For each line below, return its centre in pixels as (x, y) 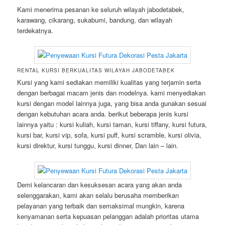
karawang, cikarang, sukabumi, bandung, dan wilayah (95, 20)
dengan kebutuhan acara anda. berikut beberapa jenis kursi (103, 114)
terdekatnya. (35, 31)
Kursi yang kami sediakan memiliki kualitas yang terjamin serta (109, 82)
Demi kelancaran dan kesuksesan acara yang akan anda (100, 184)
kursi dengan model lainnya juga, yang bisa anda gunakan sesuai (112, 103)
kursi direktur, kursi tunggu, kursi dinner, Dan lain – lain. (98, 146)
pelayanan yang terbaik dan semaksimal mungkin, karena (101, 205)
